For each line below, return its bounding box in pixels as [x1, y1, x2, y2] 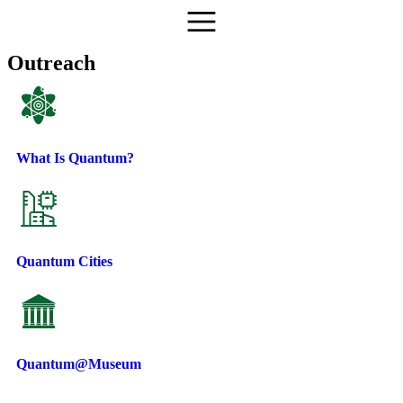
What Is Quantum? [16, 150, 134, 166]
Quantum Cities [16, 253, 112, 269]
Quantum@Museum [16, 356, 141, 372]
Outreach [7, 51, 95, 75]
